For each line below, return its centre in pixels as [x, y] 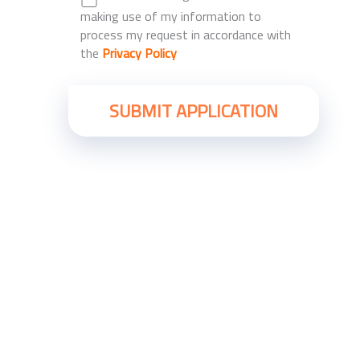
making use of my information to [170, 16]
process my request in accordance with [185, 35]
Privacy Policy [139, 53]
